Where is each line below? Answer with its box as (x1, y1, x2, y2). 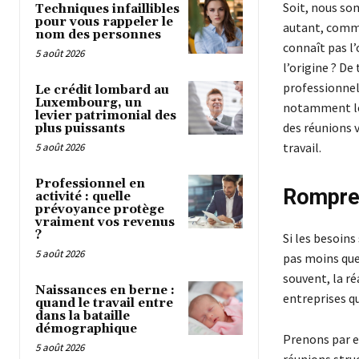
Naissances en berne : (35, 282, 175, 298)
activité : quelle (35, 188, 131, 204)
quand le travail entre (35, 295, 173, 311)
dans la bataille (35, 308, 130, 324)
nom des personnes (35, 26, 161, 42)
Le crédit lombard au (35, 82, 169, 98)
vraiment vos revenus (35, 214, 175, 230)
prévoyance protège (35, 201, 164, 217)
